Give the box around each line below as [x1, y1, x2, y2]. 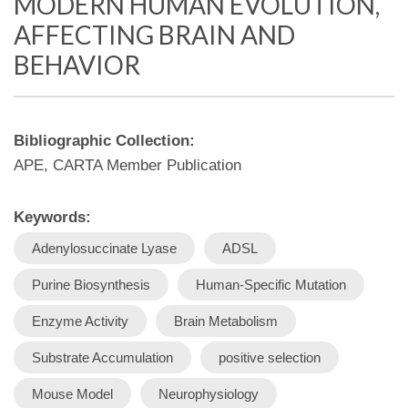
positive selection [218, 350, 321, 365]
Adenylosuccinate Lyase [32, 240, 177, 256]
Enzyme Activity [32, 313, 128, 329]
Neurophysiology [158, 386, 259, 402]
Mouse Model [32, 386, 113, 402]
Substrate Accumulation [32, 350, 173, 365]
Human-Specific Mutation [195, 277, 346, 292]
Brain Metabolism [173, 313, 278, 329]
